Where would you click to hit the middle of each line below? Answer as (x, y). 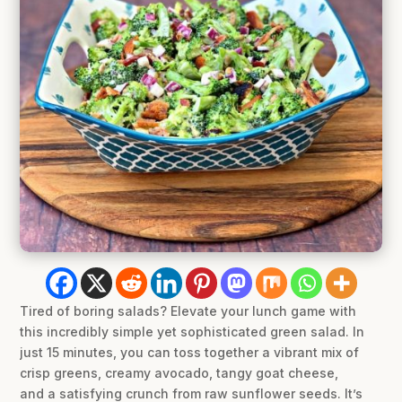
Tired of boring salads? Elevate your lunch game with (188, 311)
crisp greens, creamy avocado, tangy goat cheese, (179, 373)
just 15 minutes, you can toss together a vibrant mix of (190, 353)
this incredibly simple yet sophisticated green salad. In (192, 332)
